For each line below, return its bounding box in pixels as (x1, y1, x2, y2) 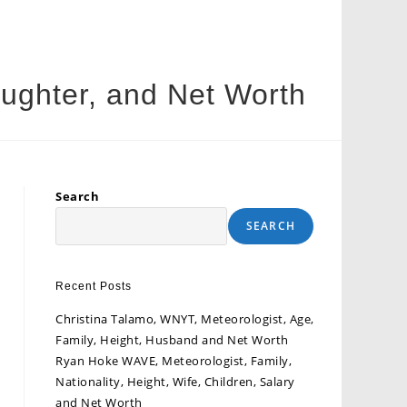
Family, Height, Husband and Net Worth (55, 332, 289, 348)
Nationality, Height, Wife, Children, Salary (55, 373, 295, 390)
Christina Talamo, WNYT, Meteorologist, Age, (55, 311, 314, 327)
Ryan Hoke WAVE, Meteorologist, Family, (55, 352, 292, 369)
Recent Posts (55, 280, 132, 293)
